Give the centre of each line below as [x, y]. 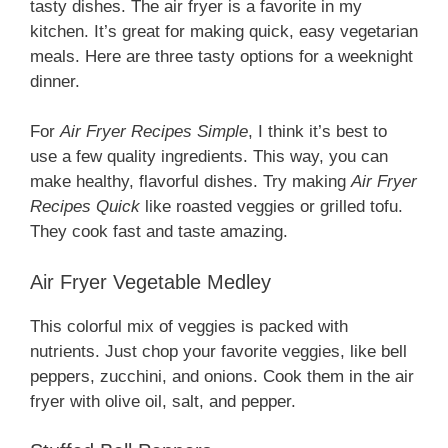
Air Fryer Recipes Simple [154, 132]
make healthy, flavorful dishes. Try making [190, 182]
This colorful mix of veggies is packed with [189, 326]
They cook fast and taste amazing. [159, 232]
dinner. [55, 81]
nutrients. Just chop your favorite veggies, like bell [218, 351]
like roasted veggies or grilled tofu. [271, 207]
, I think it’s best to [317, 132]
